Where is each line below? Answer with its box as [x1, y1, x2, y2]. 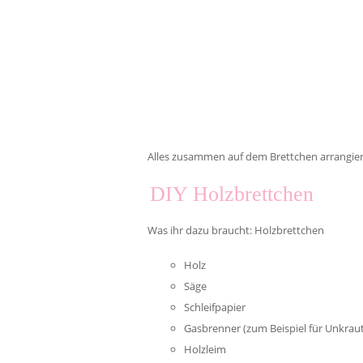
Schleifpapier [184, 300, 246, 314]
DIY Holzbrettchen [150, 182, 314, 206]
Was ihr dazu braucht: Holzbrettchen [147, 223, 324, 237]
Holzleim [184, 342, 226, 357]
